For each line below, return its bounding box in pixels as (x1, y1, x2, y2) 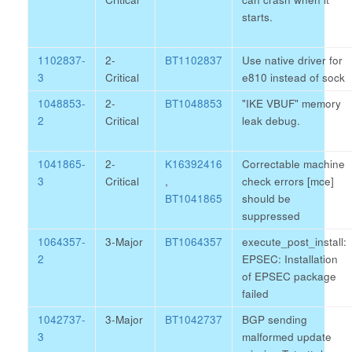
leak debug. (242, 113, 300, 128)
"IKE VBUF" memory (242, 96, 341, 111)
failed (242, 286, 269, 301)
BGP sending (242, 312, 307, 327)
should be (242, 191, 291, 206)
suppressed (242, 208, 300, 223)
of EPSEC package (242, 269, 336, 284)
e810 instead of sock (242, 70, 345, 85)
